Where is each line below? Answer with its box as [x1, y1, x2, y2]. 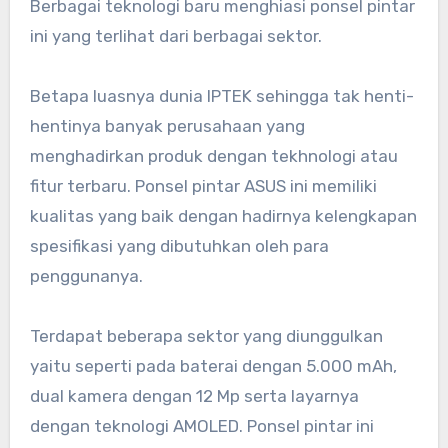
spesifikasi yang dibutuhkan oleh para [29, 235, 329, 256]
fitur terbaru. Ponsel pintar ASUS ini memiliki [29, 175, 377, 196]
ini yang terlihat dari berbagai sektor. [29, 25, 322, 46]
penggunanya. [29, 265, 143, 286]
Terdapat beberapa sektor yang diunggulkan [29, 325, 383, 346]
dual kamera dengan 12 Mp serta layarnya [29, 385, 359, 406]
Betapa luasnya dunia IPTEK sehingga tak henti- [29, 85, 414, 106]
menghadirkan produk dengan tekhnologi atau [29, 145, 398, 166]
